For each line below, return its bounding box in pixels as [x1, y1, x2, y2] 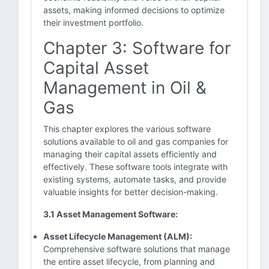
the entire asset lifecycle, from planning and [43, 256, 215, 267]
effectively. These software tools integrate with [43, 162, 228, 172]
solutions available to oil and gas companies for [43, 136, 228, 147]
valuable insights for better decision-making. [43, 187, 218, 197]
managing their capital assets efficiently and [43, 149, 217, 159]
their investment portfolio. [43, 17, 144, 28]
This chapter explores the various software [43, 124, 211, 134]
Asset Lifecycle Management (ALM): [43, 231, 192, 241]
